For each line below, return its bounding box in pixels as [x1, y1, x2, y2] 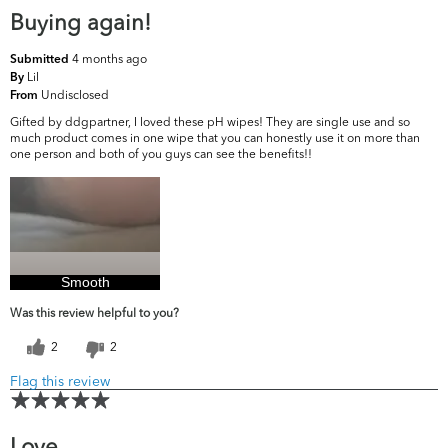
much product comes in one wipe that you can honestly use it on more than [10, 130, 420, 146]
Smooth [60, 274, 110, 291]
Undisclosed [41, 87, 109, 103]
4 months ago [72, 51, 147, 67]
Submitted [10, 54, 72, 67]
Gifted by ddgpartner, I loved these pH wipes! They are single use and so [10, 114, 410, 130]
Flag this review [10, 372, 110, 391]
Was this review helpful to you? [10, 305, 179, 321]
